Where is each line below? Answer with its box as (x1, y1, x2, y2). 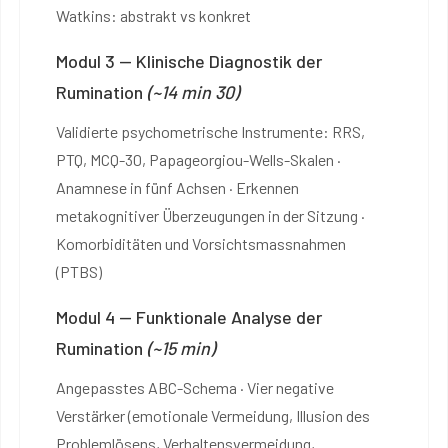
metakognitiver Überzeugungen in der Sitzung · (56, 205, 365, 225)
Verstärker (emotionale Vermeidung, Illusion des (56, 405, 370, 425)
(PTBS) (56, 261, 102, 281)
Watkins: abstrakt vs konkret (56, 5, 251, 25)
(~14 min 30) (147, 80, 239, 103)
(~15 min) (147, 336, 215, 359)
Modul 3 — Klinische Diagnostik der (56, 49, 322, 72)
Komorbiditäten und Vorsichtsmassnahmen (56, 233, 346, 253)
